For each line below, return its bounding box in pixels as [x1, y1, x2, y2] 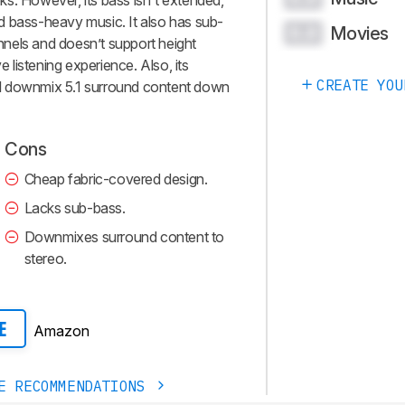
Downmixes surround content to [24, 228, 225, 247]
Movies [329, 22, 389, 44]
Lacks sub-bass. [24, 199, 126, 218]
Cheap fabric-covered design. [24, 170, 208, 189]
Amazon [33, 321, 89, 340]
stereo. [24, 250, 67, 268]
